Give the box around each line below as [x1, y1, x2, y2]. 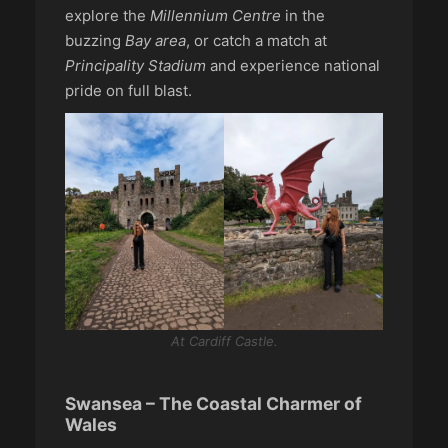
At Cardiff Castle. [170, 332, 278, 349]
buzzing [65, 30, 125, 50]
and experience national [206, 55, 380, 75]
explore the [65, 5, 150, 25]
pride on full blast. [65, 80, 192, 100]
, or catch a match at [186, 30, 327, 50]
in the [281, 5, 325, 25]
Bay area [125, 30, 186, 50]
